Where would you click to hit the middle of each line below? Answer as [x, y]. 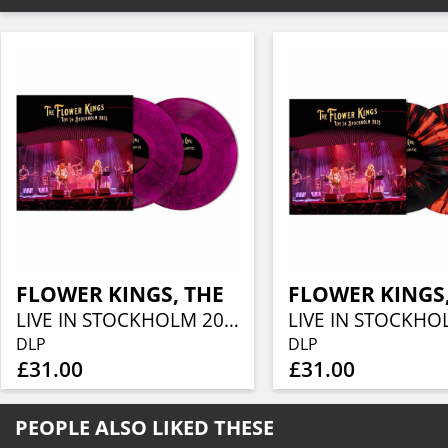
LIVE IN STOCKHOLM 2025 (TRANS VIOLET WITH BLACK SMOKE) [231, 319]
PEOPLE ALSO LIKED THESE [144, 427]
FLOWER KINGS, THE [119, 293]
